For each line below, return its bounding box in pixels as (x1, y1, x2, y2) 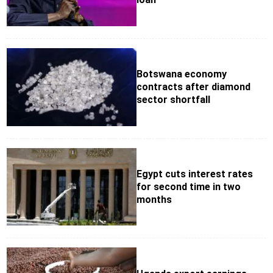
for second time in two (136, 181, 241, 193)
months (136, 194, 172, 206)
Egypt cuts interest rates (136, 168, 253, 180)
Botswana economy (136, 68, 227, 80)
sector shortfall (136, 94, 210, 106)
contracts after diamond (136, 81, 250, 93)
